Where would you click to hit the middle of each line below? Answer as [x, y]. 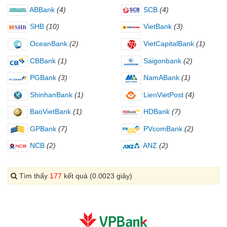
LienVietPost [162, 94]
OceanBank [48, 44]
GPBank [42, 128]
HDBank [156, 112]
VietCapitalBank [168, 44]
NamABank [160, 78]
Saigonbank [161, 61]
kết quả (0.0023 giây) [97, 176]
